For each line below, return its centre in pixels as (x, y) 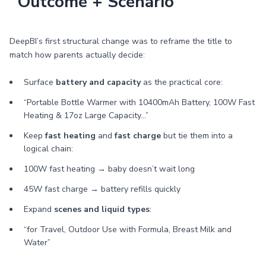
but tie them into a (197, 136)
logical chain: (48, 149)
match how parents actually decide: (77, 55)
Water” (37, 243)
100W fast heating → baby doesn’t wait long (109, 169)
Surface (40, 82)
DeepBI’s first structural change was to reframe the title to (121, 41)
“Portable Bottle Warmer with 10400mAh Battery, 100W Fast (139, 102)
